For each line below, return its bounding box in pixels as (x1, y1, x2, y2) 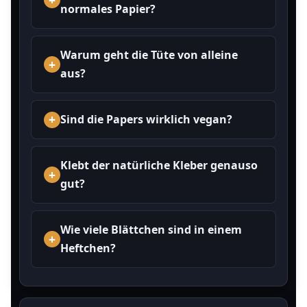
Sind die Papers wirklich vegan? (60, 112, 232, 127)
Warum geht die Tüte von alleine (60, 47, 238, 62)
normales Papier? (60, 1, 156, 16)
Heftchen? (60, 241, 116, 256)
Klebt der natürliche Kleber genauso (60, 158, 258, 173)
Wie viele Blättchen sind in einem (60, 222, 242, 237)
